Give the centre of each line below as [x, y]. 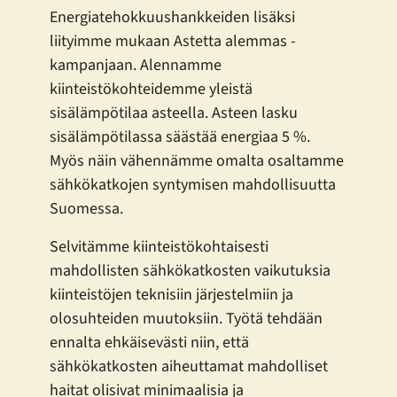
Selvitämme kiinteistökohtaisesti [159, 246]
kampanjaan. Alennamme [136, 65]
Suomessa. [86, 208]
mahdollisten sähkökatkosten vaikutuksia [190, 270]
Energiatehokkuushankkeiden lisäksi [172, 17]
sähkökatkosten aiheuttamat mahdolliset [189, 366]
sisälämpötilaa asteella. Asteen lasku [174, 113]
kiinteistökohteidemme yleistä [151, 89]
